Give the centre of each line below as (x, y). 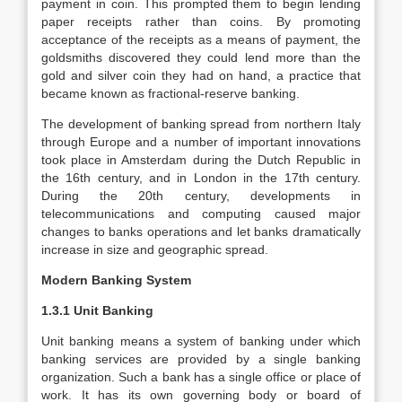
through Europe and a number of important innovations (201, 142)
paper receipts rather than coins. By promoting (201, 22)
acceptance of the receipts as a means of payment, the (201, 39)
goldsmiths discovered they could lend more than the (201, 57)
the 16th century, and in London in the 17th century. (201, 178)
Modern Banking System (116, 280)
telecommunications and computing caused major (201, 214)
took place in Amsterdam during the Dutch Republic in (201, 160)
